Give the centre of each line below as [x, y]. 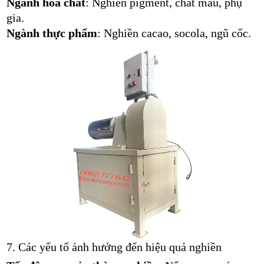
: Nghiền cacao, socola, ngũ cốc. [174, 33]
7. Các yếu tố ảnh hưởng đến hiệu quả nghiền [114, 247]
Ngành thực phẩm [52, 33]
